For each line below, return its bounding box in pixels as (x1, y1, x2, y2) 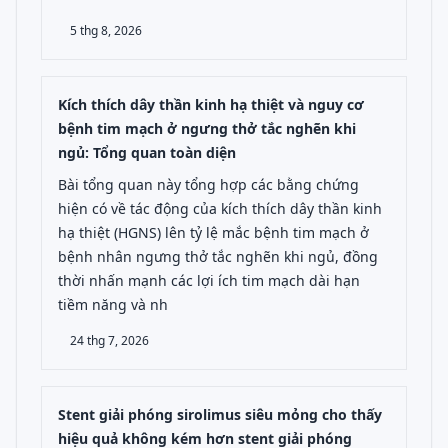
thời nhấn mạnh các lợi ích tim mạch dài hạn (58, 271, 360, 290)
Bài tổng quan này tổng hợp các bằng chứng (58, 175, 359, 194)
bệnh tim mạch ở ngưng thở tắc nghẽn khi (58, 119, 356, 138)
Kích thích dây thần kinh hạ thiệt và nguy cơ (58, 95, 364, 114)
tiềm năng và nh (58, 295, 168, 314)
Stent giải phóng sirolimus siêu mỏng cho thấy (58, 405, 382, 424)
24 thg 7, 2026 (70, 332, 149, 349)
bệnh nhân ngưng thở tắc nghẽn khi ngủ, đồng (58, 247, 378, 266)
